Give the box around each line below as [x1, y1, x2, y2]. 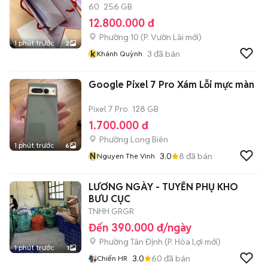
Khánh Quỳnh [97, 49, 142, 58]
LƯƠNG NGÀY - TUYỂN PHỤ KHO [89, 181, 238, 193]
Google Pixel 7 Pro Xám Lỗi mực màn [89, 78, 254, 91]
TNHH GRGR [89, 206, 134, 217]
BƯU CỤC [89, 193, 130, 205]
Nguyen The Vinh [97, 151, 155, 160]
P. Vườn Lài [144, 32, 184, 42]
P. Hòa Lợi [167, 236, 203, 247]
